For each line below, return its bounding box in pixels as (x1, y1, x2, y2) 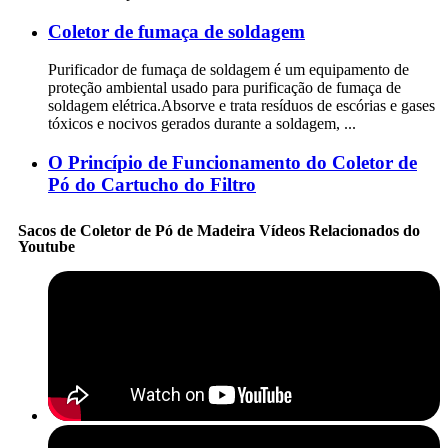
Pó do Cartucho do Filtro (48, 173, 256, 195)
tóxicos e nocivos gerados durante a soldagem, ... (48, 115, 356, 133)
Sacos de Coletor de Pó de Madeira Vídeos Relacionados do (18, 221, 420, 239)
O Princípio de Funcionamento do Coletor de (48, 151, 417, 173)
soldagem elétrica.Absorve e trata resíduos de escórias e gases (48, 97, 435, 115)
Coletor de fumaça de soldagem (48, 20, 305, 42)
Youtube (18, 237, 75, 255)
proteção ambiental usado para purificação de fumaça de (48, 79, 401, 97)
